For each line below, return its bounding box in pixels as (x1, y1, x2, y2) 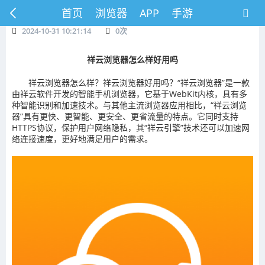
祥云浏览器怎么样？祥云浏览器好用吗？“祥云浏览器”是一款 (28, 77, 250, 88)
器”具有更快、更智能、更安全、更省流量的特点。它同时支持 (12, 111, 238, 122)
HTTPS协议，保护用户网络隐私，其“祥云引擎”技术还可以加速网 (12, 122, 250, 133)
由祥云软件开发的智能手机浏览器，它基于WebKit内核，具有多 (12, 88, 247, 99)
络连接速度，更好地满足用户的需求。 (12, 133, 153, 144)
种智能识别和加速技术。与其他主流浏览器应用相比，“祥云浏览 (12, 99, 247, 111)
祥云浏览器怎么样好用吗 (87, 54, 178, 65)
